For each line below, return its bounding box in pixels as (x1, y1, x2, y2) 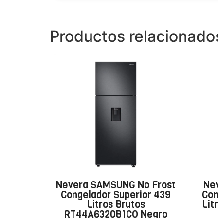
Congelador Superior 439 (61, 188, 171, 202)
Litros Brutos (86, 198, 145, 212)
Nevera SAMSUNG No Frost (55, 179, 176, 192)
